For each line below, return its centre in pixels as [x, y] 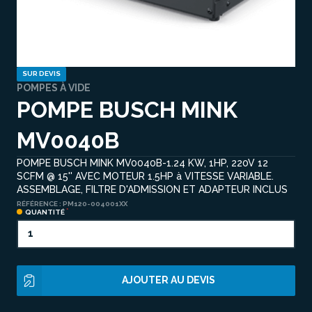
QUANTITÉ [45, 212]
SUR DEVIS [41, 73]
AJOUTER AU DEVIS [169, 280]
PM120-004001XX [95, 203]
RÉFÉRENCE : [40, 203]
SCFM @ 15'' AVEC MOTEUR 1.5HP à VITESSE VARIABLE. [145, 176]
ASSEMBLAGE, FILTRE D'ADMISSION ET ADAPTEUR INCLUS [152, 189]
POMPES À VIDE [54, 87]
